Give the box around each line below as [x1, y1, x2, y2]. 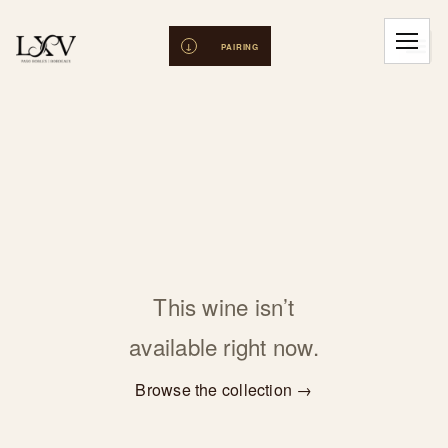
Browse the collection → [135, 378, 313, 401]
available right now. [129, 330, 319, 362]
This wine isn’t [153, 290, 295, 322]
